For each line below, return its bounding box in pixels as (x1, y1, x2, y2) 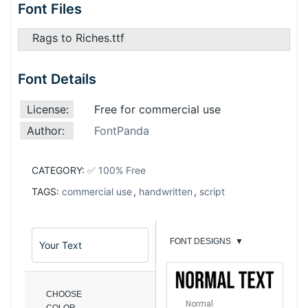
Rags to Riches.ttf (32, 31, 124, 45)
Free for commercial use (94, 102, 221, 117)
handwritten (139, 186, 192, 198)
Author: (27, 124, 65, 138)
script (199, 186, 225, 198)
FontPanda (94, 124, 149, 138)
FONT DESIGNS (170, 236, 231, 247)
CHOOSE (46, 289, 82, 300)
